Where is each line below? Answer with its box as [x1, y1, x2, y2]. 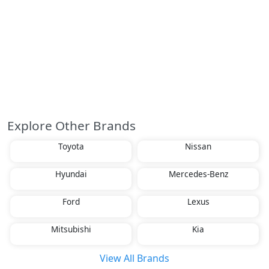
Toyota [58, 141, 84, 153]
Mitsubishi [50, 223, 91, 235]
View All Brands [100, 252, 169, 265]
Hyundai [55, 168, 87, 180]
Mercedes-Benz [168, 168, 228, 180]
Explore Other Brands [7, 117, 136, 134]
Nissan [185, 141, 211, 153]
